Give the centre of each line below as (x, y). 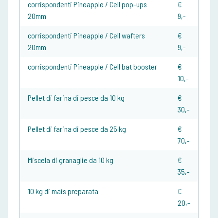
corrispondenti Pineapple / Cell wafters (86, 36)
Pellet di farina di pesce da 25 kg (77, 129)
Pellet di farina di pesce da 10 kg (76, 98)
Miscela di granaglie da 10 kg (71, 160)
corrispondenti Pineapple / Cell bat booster (92, 67)
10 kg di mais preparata (63, 191)
